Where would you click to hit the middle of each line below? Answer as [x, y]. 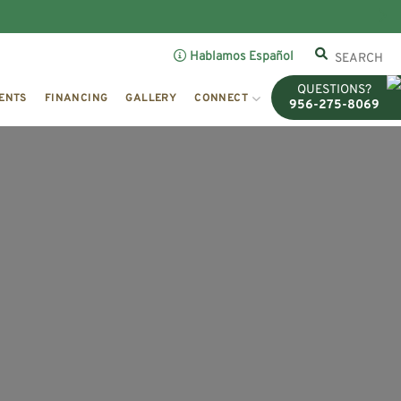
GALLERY [151, 98]
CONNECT [222, 98]
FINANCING [76, 98]
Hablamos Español [242, 57]
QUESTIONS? [334, 90]
